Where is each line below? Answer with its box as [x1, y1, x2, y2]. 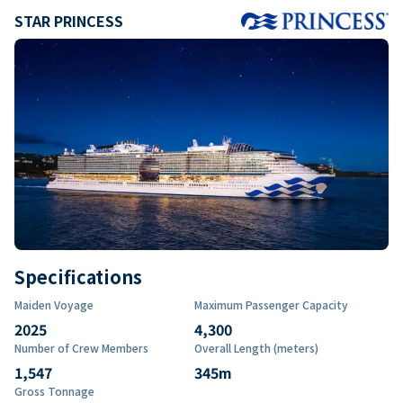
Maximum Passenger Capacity [194, 296, 348, 312]
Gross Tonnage [14, 382, 94, 399]
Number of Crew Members [14, 339, 148, 355]
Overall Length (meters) [194, 339, 318, 355]
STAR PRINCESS [14, 9, 123, 31]
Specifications [14, 263, 142, 290]
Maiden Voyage [14, 296, 94, 312]
